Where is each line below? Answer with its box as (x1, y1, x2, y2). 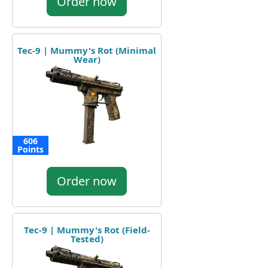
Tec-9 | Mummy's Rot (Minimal (17, 44, 156, 56)
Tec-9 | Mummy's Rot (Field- (23, 223, 150, 236)
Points (17, 143, 44, 155)
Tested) (70, 232, 103, 245)
